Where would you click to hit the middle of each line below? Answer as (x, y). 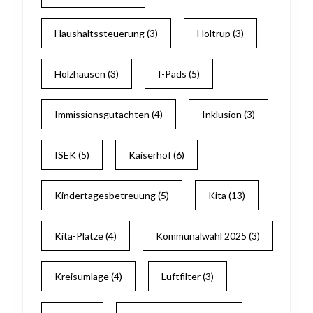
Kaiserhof (150, 155)
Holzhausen (80, 74)
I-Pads (172, 74)
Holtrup (214, 33)
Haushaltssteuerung (100, 33)
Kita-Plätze (79, 236)
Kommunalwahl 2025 (201, 236)
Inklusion (222, 114)
